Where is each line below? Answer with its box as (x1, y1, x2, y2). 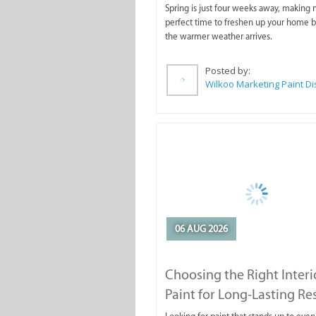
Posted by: (205, 64, 253, 77)
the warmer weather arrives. (165, 31, 272, 42)
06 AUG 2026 (175, 223, 228, 235)
